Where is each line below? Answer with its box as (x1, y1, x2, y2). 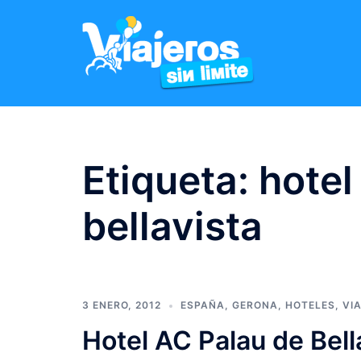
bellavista (82, 202, 263, 250)
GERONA (232, 299, 278, 311)
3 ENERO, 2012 (82, 299, 161, 311)
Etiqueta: (82, 156, 259, 204)
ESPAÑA (180, 299, 225, 311)
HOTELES (285, 299, 335, 311)
